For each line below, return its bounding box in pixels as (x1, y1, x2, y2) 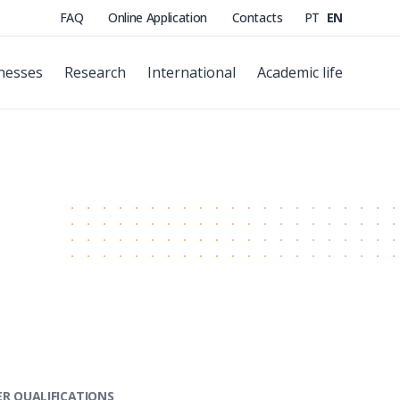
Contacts (231, 9, 283, 26)
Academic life (257, 62, 343, 82)
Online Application (108, 9, 211, 26)
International (147, 62, 236, 82)
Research (64, 62, 126, 82)
